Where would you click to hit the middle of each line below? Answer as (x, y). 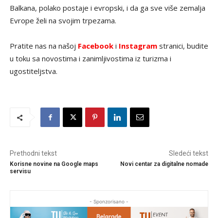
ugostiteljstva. (34, 71)
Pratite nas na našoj (44, 46)
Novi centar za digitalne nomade (164, 164)
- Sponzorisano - (109, 202)
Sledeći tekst (188, 154)
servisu (20, 172)
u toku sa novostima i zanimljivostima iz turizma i (91, 59)
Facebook (96, 46)
